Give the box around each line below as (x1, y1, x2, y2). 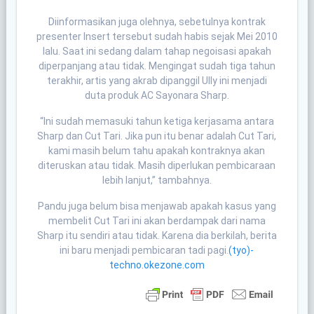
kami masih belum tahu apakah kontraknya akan (48, 144, 266, 156)
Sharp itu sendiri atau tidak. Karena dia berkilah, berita (36, 229, 277, 241)
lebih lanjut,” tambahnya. (102, 174, 212, 186)
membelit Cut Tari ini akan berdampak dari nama (48, 214, 266, 226)
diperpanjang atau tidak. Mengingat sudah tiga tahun (38, 60, 275, 71)
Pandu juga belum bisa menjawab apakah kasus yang (37, 200, 276, 212)
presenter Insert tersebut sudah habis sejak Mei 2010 (36, 30, 278, 42)
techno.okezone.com (109, 259, 205, 271)
